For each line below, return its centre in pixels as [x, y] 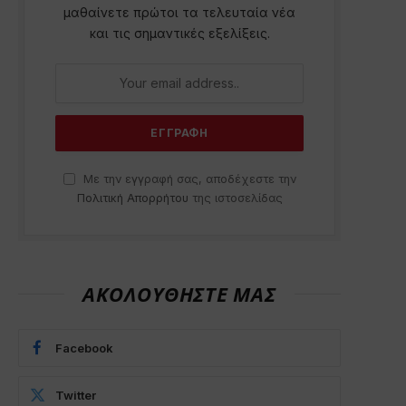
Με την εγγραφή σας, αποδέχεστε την [188, 179]
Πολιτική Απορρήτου [132, 198]
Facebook [84, 348]
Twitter [76, 395]
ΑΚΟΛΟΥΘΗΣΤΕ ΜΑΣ [179, 293]
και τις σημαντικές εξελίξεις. [179, 33]
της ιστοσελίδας [235, 198]
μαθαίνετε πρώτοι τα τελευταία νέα [179, 12]
